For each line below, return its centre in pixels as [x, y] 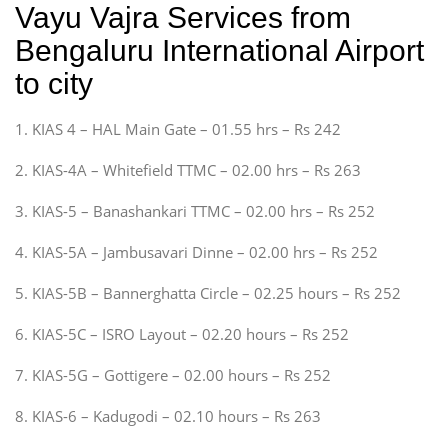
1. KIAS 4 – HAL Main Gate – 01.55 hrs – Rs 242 [178, 128]
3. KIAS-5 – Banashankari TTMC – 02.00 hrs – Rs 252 [195, 210]
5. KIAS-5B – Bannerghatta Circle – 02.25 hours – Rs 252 [208, 292]
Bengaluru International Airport [219, 50]
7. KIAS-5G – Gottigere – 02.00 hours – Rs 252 [173, 374]
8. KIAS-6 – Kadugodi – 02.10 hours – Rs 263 [168, 415]
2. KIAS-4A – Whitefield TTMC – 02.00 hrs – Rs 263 [188, 169]
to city [54, 83]
